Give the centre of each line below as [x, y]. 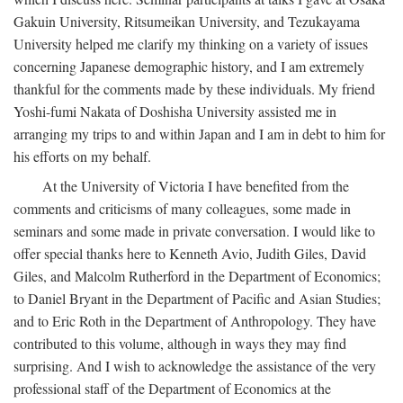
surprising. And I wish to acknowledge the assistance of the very [195, 365]
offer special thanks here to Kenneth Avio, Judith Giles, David [190, 253]
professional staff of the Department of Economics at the [172, 388]
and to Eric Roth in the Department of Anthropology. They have [195, 320]
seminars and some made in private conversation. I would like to [194, 230]
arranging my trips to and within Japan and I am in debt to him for [199, 133]
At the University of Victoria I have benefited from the [196, 185]
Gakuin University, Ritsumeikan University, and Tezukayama [187, 21]
